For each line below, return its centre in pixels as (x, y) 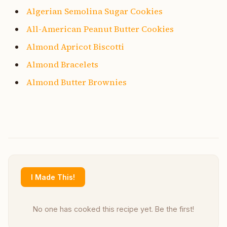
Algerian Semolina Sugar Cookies (94, 11)
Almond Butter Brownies (77, 82)
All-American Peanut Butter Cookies (100, 29)
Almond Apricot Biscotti (75, 46)
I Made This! (53, 177)
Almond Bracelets (62, 64)
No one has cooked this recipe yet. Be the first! (113, 209)
